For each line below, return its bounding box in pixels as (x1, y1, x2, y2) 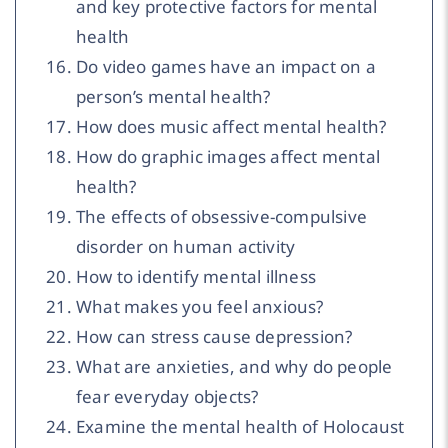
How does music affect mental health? (76, 114, 387, 138)
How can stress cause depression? (76, 324, 353, 348)
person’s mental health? (76, 84, 271, 108)
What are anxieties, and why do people (76, 354, 393, 378)
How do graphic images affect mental (76, 144, 380, 168)
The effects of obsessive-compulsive (76, 204, 367, 228)
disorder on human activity (76, 234, 296, 258)
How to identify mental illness (76, 264, 316, 288)
